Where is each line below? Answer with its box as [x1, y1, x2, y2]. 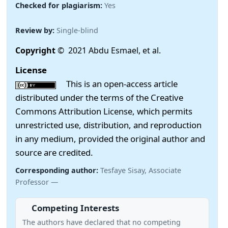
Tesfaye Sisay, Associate [100, 165, 181, 176]
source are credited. [15, 147, 93, 159]
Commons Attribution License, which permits [15, 105, 192, 118]
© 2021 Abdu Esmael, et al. [58, 44, 161, 56]
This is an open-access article [56, 78, 178, 90]
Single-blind [56, 25, 98, 35]
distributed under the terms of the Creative [15, 92, 183, 104]
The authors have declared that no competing [22, 217, 181, 227]
